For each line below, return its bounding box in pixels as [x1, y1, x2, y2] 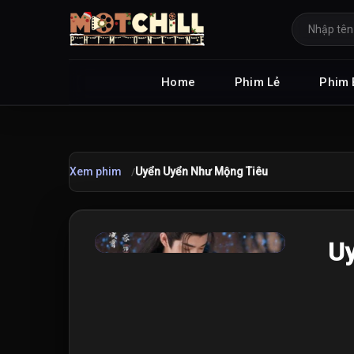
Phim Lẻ [235, 74, 281, 89]
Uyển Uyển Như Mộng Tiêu [135, 165, 268, 178]
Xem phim [70, 165, 122, 178]
